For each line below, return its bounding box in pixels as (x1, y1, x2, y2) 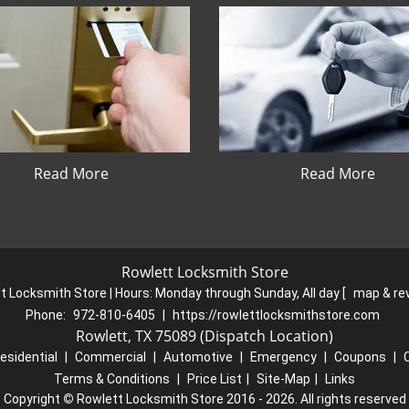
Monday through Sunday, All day (154, 286, 342, 300)
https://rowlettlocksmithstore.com (172, 308, 380, 322)
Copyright (3, 392, 63, 406)
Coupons (333, 350, 386, 364)
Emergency (249, 350, 317, 364)
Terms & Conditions (54, 372, 170, 386)
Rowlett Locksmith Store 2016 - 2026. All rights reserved (73, 392, 406, 406)
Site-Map (257, 372, 310, 386)
